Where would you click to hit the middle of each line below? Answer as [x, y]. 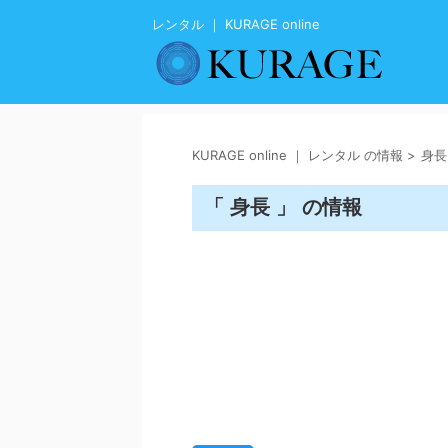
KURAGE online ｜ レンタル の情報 [297, 155]
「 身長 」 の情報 [286, 207]
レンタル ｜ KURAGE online [236, 24]
